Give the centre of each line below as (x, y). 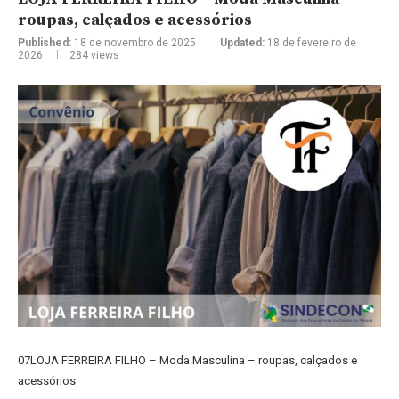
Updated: (242, 43)
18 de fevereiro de (312, 43)
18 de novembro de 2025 (135, 43)
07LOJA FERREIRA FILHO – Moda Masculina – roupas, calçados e (187, 361)
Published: (45, 43)
